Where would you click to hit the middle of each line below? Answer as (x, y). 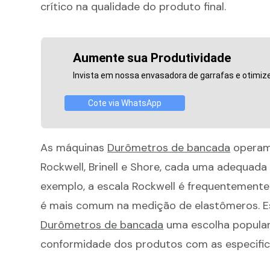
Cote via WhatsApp (124, 103)
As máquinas (74, 148)
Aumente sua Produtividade (152, 58)
